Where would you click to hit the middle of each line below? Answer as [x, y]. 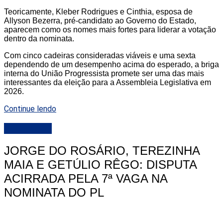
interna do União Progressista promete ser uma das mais [104, 74]
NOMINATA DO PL [54, 192]
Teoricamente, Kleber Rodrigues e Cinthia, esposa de [98, 12]
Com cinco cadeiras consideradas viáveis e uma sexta [100, 56]
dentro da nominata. [39, 39]
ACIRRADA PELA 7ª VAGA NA [86, 178]
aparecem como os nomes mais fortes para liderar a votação [110, 30]
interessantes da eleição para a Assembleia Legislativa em [108, 83]
